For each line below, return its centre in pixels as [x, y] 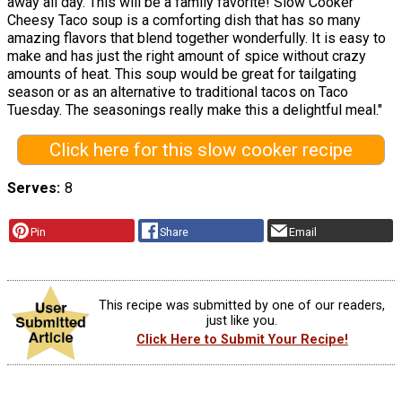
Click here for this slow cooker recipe [201, 149]
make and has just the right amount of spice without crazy [187, 56]
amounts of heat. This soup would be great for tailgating [182, 74]
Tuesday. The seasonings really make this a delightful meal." [195, 109]
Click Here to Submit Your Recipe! [242, 340]
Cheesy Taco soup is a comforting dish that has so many [184, 20]
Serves [32, 188]
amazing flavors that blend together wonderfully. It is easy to [197, 38]
